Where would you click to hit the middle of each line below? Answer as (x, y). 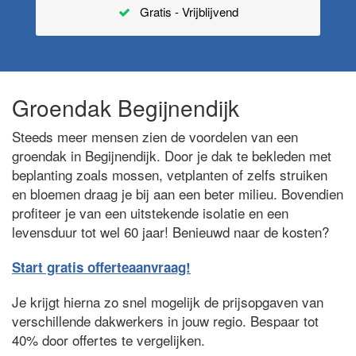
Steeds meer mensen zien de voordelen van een (155, 136)
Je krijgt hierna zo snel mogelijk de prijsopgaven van (168, 302)
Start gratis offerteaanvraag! (101, 267)
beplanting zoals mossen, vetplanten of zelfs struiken (170, 174)
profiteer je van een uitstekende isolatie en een (150, 213)
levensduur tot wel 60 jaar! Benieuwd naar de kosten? (170, 232)
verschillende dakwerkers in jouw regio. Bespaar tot (165, 321)
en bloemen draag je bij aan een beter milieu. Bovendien (178, 193)
